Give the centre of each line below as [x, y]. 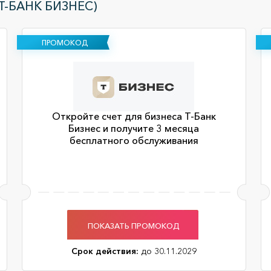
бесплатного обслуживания [134, 140]
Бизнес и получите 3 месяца [134, 128]
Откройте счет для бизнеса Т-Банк [134, 116]
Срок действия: [105, 251]
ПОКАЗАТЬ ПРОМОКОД [134, 225]
